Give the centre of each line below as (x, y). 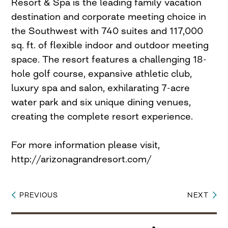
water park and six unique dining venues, (101, 102)
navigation (42, 218)
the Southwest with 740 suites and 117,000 (107, 31)
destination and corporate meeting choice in (109, 17)
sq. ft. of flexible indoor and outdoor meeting (110, 45)
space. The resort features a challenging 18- (109, 59)
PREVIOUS (39, 195)
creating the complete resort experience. (102, 116)
